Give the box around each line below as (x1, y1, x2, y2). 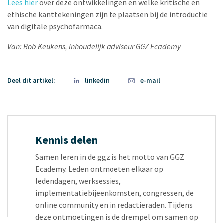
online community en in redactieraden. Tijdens (35, 200, 193, 210)
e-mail (140, 76, 160, 85)
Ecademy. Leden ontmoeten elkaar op (35, 164, 163, 174)
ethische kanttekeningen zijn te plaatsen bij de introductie (7, 9, 208, 19)
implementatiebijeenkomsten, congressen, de (35, 188, 194, 198)
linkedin (85, 76, 110, 85)
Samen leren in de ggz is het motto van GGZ (35, 152, 184, 162)
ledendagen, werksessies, (35, 176, 121, 186)
